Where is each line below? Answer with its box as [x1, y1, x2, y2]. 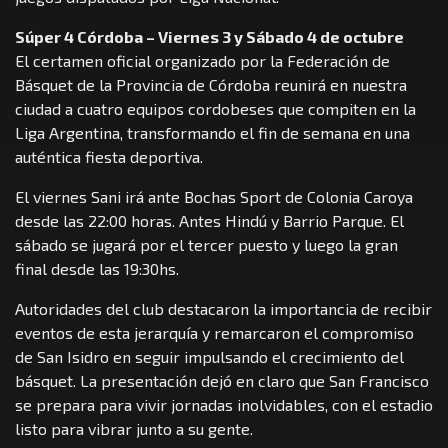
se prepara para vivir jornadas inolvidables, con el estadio [15, 394, 433, 414]
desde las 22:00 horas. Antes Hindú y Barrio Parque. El [15, 210, 404, 230]
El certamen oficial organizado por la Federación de [15, 50, 390, 70]
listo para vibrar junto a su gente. [15, 418, 253, 438]
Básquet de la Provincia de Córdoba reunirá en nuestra [15, 74, 407, 94]
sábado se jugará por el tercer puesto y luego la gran [15, 234, 398, 254]
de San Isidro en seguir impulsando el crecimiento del [15, 346, 404, 366]
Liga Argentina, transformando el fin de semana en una [15, 122, 410, 142]
